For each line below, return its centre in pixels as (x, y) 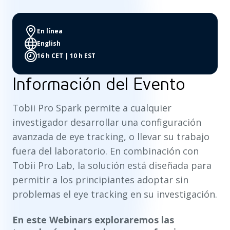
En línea (50, 31)
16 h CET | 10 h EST (66, 55)
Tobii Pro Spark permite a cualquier (92, 108)
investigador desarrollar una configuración (107, 122)
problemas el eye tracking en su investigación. (115, 194)
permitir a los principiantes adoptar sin (100, 179)
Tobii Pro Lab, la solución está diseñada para (112, 165)
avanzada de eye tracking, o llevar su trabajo (111, 136)
